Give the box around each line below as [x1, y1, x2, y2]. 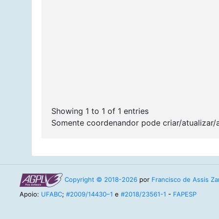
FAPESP [173, 190, 197, 198]
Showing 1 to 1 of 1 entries [51, 106, 149, 116]
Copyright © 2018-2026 [65, 175, 137, 183]
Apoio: [20, 190, 41, 198]
